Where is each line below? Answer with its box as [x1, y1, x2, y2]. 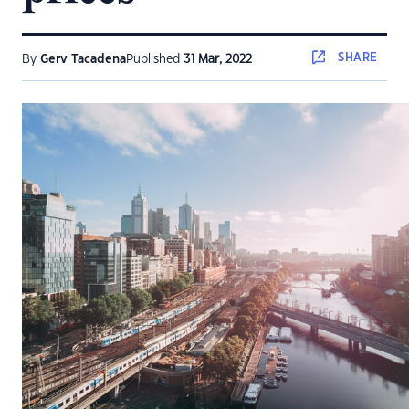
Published [126, 54, 184, 65]
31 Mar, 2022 [184, 54, 252, 65]
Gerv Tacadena [40, 54, 126, 65]
